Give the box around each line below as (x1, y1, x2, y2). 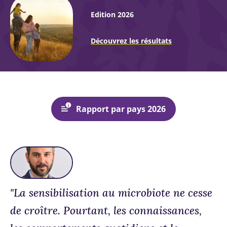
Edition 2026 (91, 10, 134, 19)
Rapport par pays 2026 (76, 103, 166, 115)
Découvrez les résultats (91, 36, 172, 46)
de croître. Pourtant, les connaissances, (10, 204, 202, 217)
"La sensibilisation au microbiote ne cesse (10, 186, 212, 200)
